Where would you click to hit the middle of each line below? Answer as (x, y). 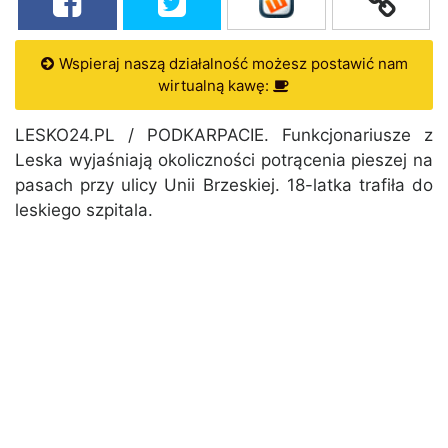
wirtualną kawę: (215, 86)
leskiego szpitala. (84, 210)
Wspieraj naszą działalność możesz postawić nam (231, 64)
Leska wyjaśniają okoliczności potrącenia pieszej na (224, 160)
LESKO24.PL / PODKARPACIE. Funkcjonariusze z (224, 135)
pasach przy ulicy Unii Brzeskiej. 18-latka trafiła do (224, 185)
